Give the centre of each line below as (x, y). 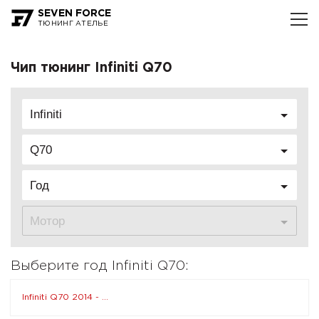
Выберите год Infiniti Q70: (100, 266)
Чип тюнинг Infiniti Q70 (91, 68)
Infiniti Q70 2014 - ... (65, 297)
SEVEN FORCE (74, 14)
